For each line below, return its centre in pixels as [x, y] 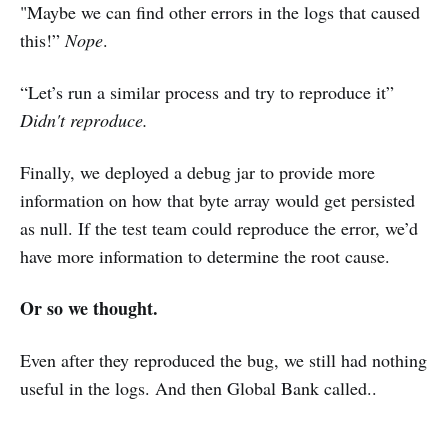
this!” [42, 40]
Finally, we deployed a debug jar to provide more [197, 172]
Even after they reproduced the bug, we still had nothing [223, 360]
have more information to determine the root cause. [205, 256]
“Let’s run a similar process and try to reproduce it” [207, 92]
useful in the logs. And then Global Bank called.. [198, 388]
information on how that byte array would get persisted [217, 200]
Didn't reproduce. [84, 120]
